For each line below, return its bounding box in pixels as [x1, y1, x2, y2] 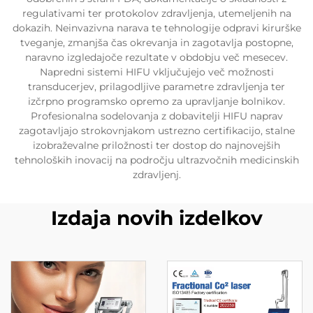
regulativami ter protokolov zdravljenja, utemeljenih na [22, 6, 291, 20]
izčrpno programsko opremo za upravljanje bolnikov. [28, 94, 285, 108]
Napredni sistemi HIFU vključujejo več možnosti [39, 65, 274, 78]
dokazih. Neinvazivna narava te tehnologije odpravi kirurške [12, 21, 301, 34]
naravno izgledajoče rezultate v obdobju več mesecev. [25, 50, 288, 64]
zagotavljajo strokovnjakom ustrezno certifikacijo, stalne [18, 124, 295, 137]
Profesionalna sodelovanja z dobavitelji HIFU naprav [30, 109, 283, 122]
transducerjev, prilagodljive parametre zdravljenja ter [28, 80, 285, 93]
